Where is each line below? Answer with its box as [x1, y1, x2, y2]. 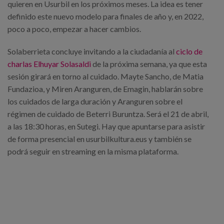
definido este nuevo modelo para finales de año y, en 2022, [7, 11, 203, 21]
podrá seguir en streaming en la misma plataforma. [7, 146, 178, 156]
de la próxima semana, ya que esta [91, 59, 207, 69]
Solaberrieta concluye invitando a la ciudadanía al [7, 46, 176, 56]
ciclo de [176, 46, 202, 56]
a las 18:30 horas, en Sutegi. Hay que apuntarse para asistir [7, 121, 205, 131]
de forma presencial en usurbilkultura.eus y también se [7, 134, 191, 144]
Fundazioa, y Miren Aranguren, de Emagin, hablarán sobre [7, 84, 203, 94]
